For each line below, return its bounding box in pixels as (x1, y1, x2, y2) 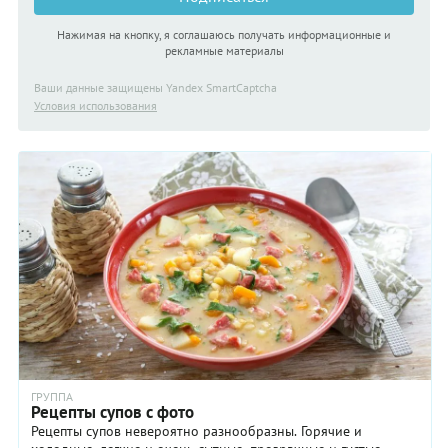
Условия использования (34, 98, 157, 114)
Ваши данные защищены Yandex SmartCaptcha (34, 80, 277, 96)
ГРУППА (31, 388, 73, 404)
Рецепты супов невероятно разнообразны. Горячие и (31, 421, 362, 440)
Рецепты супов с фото (31, 400, 194, 423)
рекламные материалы (164, 43, 284, 59)
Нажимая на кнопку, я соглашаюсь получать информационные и (57, 27, 391, 43)
